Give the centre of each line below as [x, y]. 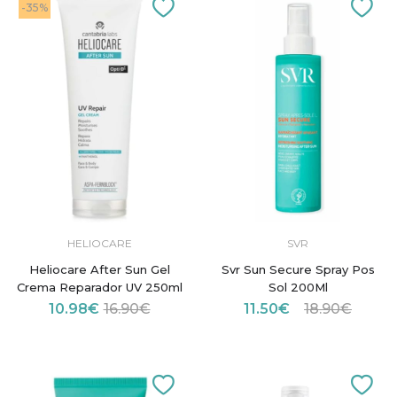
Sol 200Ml [298, 287]
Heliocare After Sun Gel [99, 269]
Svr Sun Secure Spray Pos [298, 269]
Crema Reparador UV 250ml [99, 287]
